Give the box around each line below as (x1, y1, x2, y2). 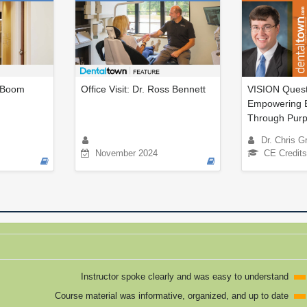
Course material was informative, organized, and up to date (54, 290, 288, 301)
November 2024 (95, 147, 158, 158)
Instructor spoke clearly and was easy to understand (80, 271, 288, 282)
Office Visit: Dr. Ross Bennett (81, 83, 206, 95)
